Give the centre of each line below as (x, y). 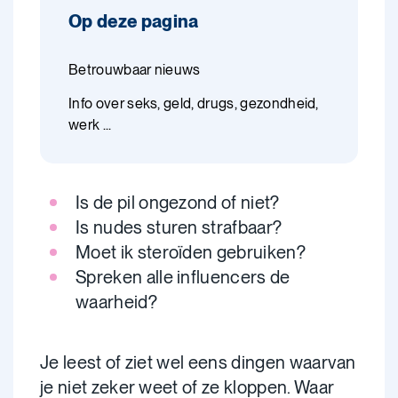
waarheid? (116, 302)
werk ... (90, 125)
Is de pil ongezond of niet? (178, 203)
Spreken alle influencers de (183, 277)
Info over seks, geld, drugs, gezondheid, (194, 103)
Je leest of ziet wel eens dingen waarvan (198, 362)
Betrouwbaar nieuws (135, 70)
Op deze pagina (134, 21)
